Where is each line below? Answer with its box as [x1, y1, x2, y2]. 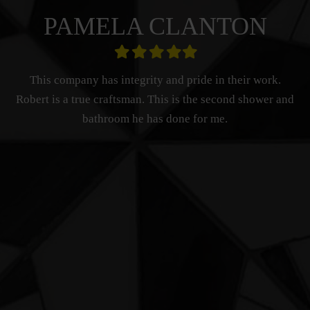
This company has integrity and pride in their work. [29, 73, 281, 87]
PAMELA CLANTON [43, 12, 267, 41]
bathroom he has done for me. [82, 112, 228, 126]
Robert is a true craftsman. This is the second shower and [16, 93, 294, 107]
